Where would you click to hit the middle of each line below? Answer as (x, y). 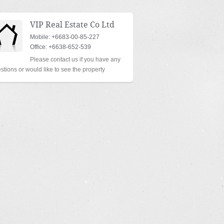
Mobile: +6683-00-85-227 (65, 37)
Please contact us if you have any (75, 59)
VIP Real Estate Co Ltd (72, 25)
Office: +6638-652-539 (60, 47)
